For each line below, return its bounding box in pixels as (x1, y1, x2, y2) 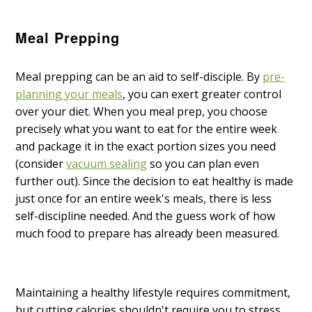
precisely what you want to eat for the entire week (15, 121, 278, 137)
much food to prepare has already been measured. (15, 226, 283, 242)
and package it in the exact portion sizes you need (15, 139, 276, 155)
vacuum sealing (66, 156, 148, 172)
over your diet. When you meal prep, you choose (15, 104, 268, 120)
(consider (15, 156, 67, 172)
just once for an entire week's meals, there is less (15, 191, 272, 207)
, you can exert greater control (123, 86, 282, 102)
